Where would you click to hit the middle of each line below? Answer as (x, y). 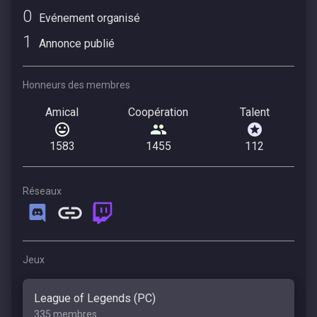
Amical (62, 112)
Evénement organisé (88, 18)
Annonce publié (75, 44)
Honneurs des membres (76, 85)
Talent (254, 112)
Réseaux (42, 191)
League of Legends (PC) (95, 298)
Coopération (158, 112)
